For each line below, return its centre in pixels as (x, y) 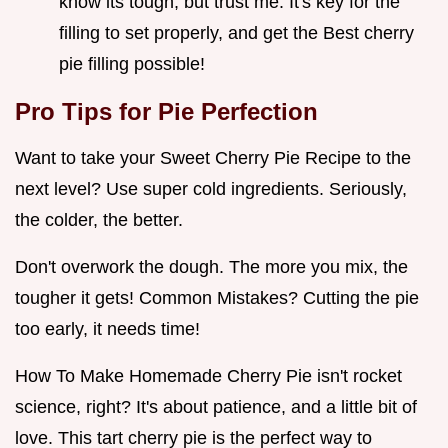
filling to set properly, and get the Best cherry (236, 32)
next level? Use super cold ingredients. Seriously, (211, 188)
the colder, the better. (99, 219)
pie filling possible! (132, 63)
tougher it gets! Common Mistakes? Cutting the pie (217, 297)
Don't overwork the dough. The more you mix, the (211, 266)
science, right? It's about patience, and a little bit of (216, 406)
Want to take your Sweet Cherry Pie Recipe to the (213, 157)
